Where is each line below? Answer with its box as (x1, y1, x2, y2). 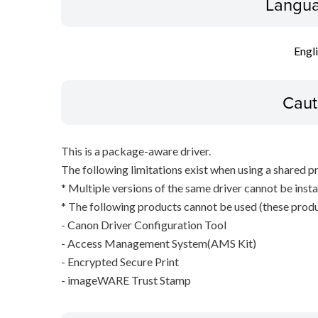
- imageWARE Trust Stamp (60, 273, 191, 287)
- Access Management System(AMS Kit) (60, 236, 256, 251)
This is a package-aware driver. (60, 144, 211, 158)
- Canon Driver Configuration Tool (60, 218, 226, 232)
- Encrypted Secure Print (60, 255, 179, 269)
